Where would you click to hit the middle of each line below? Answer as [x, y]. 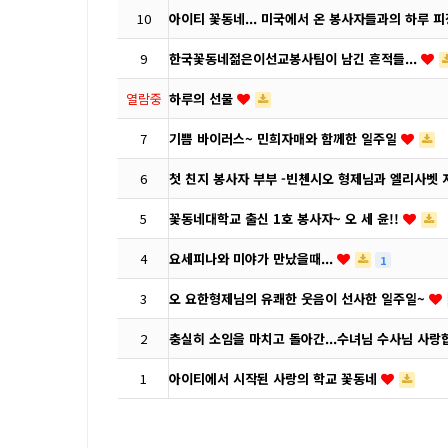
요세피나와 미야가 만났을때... [253, 258]
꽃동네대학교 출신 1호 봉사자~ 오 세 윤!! [286, 218]
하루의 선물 [203, 98]
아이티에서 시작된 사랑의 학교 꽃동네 [275, 378]
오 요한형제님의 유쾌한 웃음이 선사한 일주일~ [299, 298]
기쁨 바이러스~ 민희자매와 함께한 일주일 [285, 138]
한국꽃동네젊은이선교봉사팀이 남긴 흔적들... [295, 58]
